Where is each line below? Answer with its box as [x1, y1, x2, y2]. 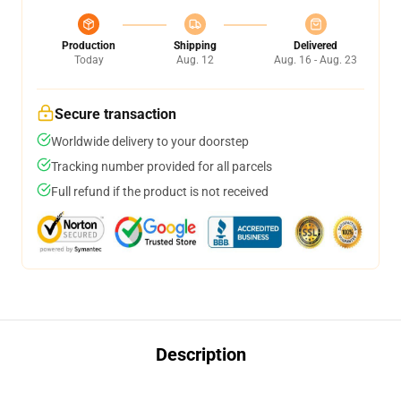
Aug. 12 [175, 54, 214, 66]
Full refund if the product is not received [51, 184, 269, 199]
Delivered [294, 39, 337, 52]
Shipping [173, 39, 217, 52]
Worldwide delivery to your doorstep [51, 134, 249, 149]
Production [62, 39, 115, 52]
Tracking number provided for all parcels [51, 159, 272, 174]
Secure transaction [55, 106, 176, 123]
